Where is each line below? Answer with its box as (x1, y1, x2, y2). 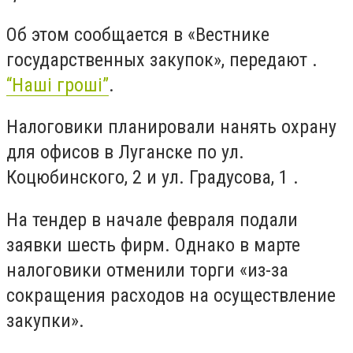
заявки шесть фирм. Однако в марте (6, 233, 300, 256)
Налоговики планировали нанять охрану (6, 116, 336, 139)
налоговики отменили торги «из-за (6, 258, 288, 281)
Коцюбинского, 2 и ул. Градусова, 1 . (6, 166, 299, 189)
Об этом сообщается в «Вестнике (6, 23, 269, 46)
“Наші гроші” (6, 73, 109, 96)
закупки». (6, 309, 84, 332)
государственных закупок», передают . (6, 48, 318, 71)
